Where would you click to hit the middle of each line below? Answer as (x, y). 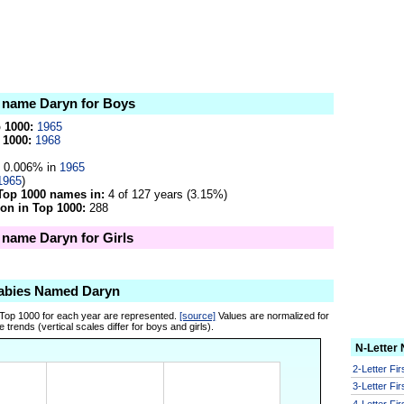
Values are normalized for (273, 315)
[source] (198, 315)
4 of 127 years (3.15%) (166, 195)
